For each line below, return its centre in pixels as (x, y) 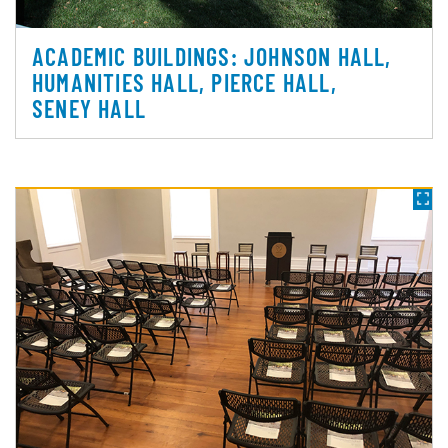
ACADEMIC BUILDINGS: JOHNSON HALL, (212, 56)
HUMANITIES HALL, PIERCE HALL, (184, 82)
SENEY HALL (89, 108)
